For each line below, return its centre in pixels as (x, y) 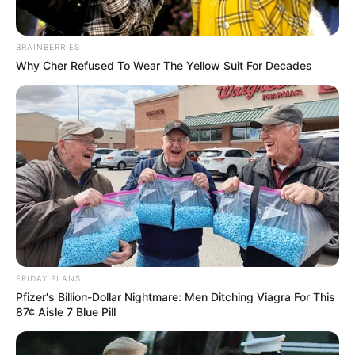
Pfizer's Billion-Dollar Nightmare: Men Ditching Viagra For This (176, 296)
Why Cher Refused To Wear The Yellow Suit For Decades (164, 66)
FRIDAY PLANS (48, 278)
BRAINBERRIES (48, 47)
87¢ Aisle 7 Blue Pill (66, 311)
